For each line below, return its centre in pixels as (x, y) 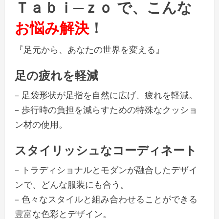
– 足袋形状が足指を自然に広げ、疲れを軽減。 (106, 95)
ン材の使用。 (41, 124)
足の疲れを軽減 (56, 75)
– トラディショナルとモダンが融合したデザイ (106, 170)
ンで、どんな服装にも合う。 (72, 185)
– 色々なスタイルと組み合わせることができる (106, 199)
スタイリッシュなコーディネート (106, 149)
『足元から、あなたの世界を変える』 (89, 50)
